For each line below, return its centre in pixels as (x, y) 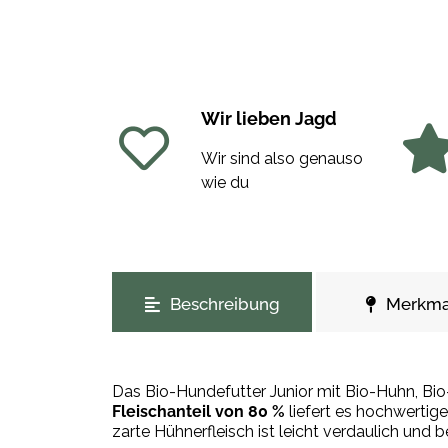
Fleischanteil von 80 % (198, 411)
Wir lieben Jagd (268, 118)
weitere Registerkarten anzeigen (229, 282)
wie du (224, 182)
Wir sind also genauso (281, 158)
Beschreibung (224, 303)
